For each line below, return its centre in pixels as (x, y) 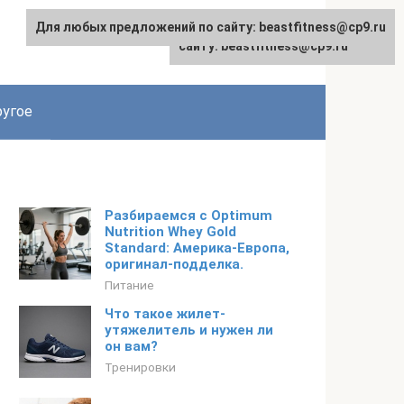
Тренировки (140, 367)
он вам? (131, 346)
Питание (129, 285)
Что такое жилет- (165, 314)
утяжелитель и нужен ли (189, 330)
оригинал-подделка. (174, 264)
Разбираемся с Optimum (188, 216)
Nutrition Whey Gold (170, 232)
